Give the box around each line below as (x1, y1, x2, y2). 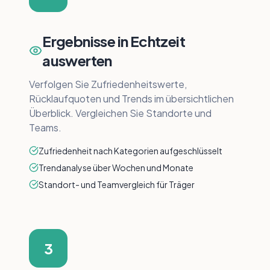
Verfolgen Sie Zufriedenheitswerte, (29, 78, 187, 90)
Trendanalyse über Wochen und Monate (39, 162, 193, 173)
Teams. (29, 121, 61, 134)
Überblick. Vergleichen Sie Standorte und (29, 107, 212, 119)
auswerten (42, 51, 112, 69)
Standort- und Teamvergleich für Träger (39, 179, 195, 190)
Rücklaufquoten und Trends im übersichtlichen (29, 92, 234, 105)
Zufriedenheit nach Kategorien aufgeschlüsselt (39, 145, 222, 156)
